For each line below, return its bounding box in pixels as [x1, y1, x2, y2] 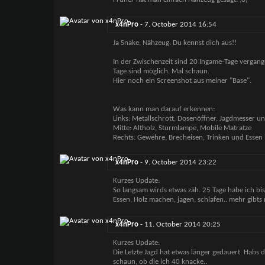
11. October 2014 [144, 221, 202, 229]
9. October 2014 [144, 159, 198, 167]
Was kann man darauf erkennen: [112, 105, 215, 114]
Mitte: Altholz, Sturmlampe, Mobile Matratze [112, 124, 251, 132]
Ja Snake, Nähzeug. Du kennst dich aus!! [112, 39, 237, 47]
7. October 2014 [144, 21, 198, 29]
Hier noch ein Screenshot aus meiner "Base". [112, 77, 251, 85]
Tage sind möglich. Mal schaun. [112, 67, 209, 76]
